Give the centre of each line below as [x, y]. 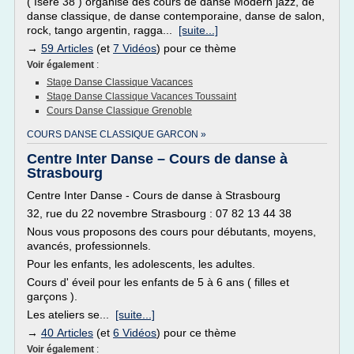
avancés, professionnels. [89, 246]
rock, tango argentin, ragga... [103, 30]
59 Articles [67, 48]
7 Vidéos [135, 48]
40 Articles [67, 333]
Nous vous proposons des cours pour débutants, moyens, [171, 232]
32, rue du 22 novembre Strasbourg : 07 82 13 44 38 [159, 213]
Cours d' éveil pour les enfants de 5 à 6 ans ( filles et [158, 282]
